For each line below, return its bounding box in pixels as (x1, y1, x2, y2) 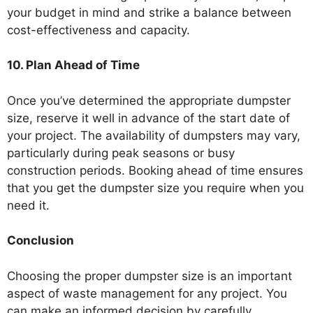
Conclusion (7, 233, 74, 247)
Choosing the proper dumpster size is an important (7, 268, 292, 283)
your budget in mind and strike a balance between (7, 5, 291, 20)
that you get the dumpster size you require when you (7, 180, 304, 195)
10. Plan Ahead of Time (7, 58, 140, 72)
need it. (7, 198, 50, 212)
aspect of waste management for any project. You (7, 286, 287, 300)
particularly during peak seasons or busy (7, 145, 235, 160)
